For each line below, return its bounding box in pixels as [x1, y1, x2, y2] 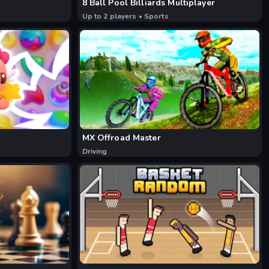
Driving [82, 146, 107, 156]
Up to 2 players [82, 11, 137, 22]
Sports [144, 11, 169, 22]
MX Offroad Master [82, 131, 161, 144]
